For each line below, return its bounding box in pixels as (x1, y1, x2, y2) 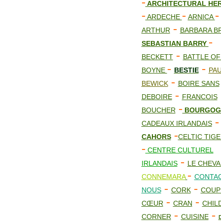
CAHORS (141, 133, 171, 141)
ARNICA (187, 13, 215, 21)
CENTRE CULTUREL (145, 146, 214, 154)
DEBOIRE (141, 93, 172, 101)
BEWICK (141, 79, 168, 87)
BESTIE (174, 66, 199, 74)
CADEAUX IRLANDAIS (141, 119, 212, 127)
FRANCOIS (182, 93, 218, 101)
